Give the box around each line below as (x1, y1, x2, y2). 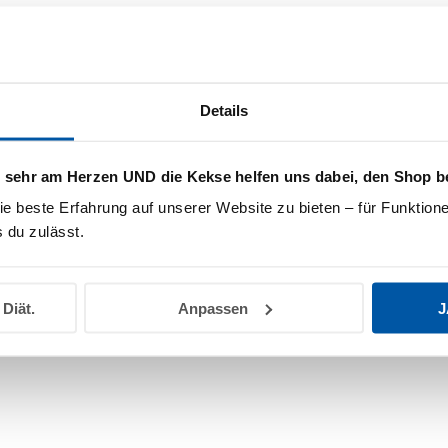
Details (199, 101, 249, 119)
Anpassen (177, 299, 248, 317)
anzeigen (73, 48, 138, 69)
